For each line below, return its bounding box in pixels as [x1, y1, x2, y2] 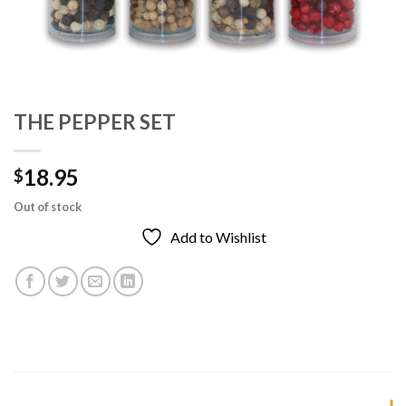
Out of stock [14, 199, 82, 215]
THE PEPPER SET [14, 110, 176, 135]
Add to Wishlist [169, 227, 266, 246]
